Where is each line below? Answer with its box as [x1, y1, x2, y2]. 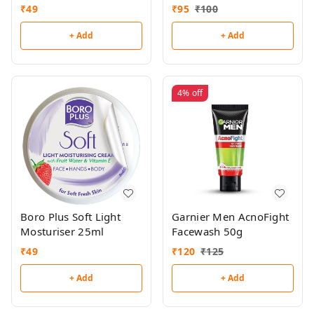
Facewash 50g [172, 224, 243, 238]
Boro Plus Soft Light [20, 210, 121, 224]
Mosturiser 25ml [20, 224, 104, 238]
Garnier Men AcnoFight [172, 210, 289, 224]
